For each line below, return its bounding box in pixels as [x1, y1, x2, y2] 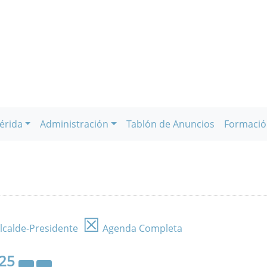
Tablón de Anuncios [126, 117, 215, 131]
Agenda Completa [100, 222, 182, 235]
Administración [40, 117, 109, 131]
